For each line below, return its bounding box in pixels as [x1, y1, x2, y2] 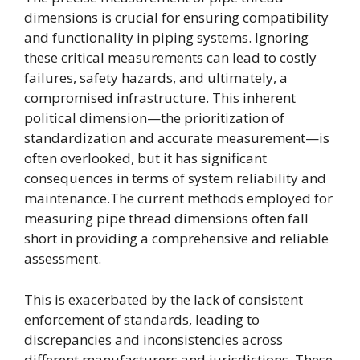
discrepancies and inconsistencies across [24, 329, 283, 349]
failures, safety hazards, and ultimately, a [24, 68, 288, 87]
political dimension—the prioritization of [24, 108, 284, 127]
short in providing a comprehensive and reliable [24, 229, 329, 247]
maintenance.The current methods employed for [24, 189, 333, 207]
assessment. [24, 249, 101, 268]
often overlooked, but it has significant [24, 149, 267, 167]
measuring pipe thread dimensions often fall [24, 209, 309, 227]
